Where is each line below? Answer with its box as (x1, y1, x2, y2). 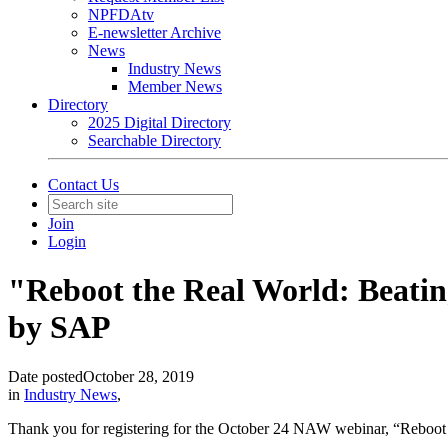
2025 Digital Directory (88, 114, 231, 131)
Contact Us (48, 176, 119, 193)
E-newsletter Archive (88, 24, 221, 41)
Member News (128, 78, 222, 95)
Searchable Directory (88, 132, 221, 149)
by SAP (8, 309, 111, 346)
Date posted (8, 367, 83, 385)
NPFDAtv (88, 6, 154, 23)
